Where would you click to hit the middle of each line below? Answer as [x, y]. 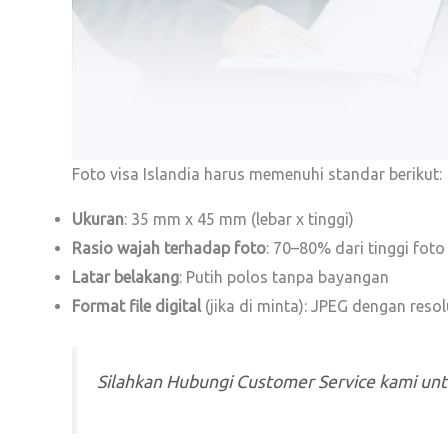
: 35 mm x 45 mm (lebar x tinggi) [239, 219]
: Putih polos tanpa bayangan [284, 277]
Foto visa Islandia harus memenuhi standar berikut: [257, 174]
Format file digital [136, 306]
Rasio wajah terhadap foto [169, 248]
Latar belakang [125, 277]
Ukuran [98, 219]
